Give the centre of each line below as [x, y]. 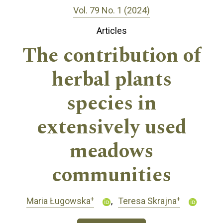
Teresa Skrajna [147, 201]
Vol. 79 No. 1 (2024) [111, 10]
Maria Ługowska [58, 201]
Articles [111, 31]
